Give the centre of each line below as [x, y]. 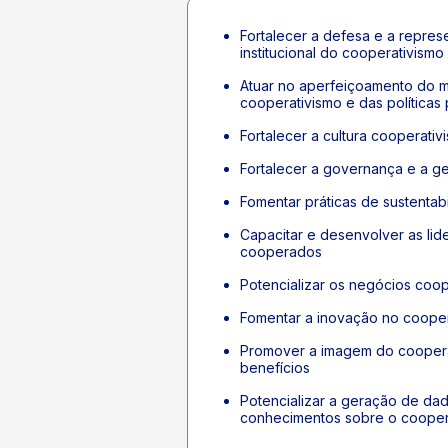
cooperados [281, 252]
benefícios [275, 368]
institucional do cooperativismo [342, 53]
